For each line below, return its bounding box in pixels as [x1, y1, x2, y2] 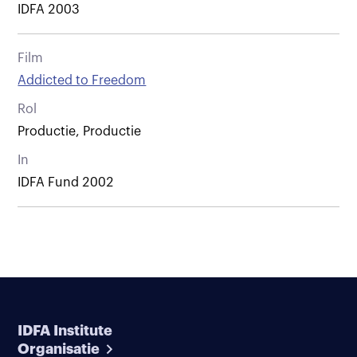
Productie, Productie [18, 124, 142, 138]
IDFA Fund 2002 [18, 175, 115, 189]
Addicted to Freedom [18, 73, 147, 87]
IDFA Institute [18, 323, 113, 338]
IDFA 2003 [18, 2, 80, 16]
